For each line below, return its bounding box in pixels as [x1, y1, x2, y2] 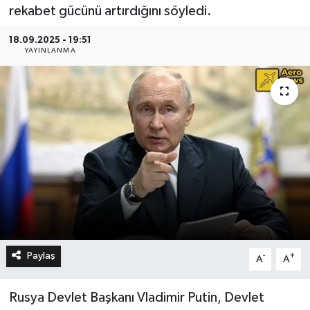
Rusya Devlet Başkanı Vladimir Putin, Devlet [8, 291, 264, 305]
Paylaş [26, 250, 55, 262]
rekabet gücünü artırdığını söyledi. [8, 3, 212, 18]
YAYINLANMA [24, 47, 76, 55]
